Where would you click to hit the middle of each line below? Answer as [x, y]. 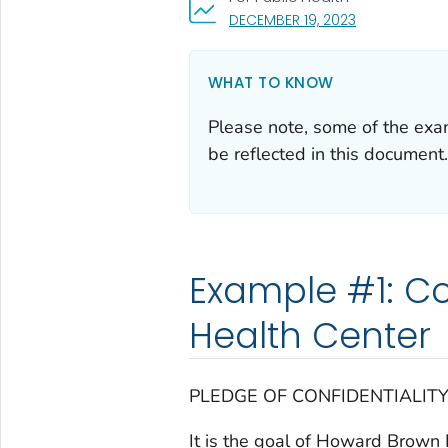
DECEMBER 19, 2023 [292, 20]
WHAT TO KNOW [270, 83]
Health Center [309, 336]
